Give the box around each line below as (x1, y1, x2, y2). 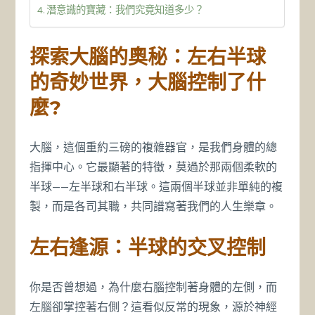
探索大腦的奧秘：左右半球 (30, 44, 266, 69)
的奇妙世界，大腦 (30, 70, 188, 94)
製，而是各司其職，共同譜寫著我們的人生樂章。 (30, 200, 278, 214)
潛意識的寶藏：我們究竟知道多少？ (46, 4, 205, 17)
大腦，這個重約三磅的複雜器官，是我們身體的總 (30, 141, 278, 155)
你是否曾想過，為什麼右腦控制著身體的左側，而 (30, 281, 278, 295)
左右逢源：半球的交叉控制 (30, 235, 266, 259)
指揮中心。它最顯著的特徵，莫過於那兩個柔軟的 (30, 160, 278, 174)
